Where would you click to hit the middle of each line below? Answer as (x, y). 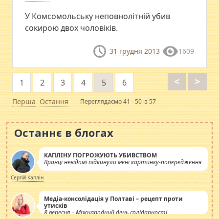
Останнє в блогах (64, 132)
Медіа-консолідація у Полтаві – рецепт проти (114, 198)
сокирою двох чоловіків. (72, 28)
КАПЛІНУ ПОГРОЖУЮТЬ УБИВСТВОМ (101, 155)
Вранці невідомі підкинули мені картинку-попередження (123, 162)
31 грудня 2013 (134, 51)
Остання (54, 101)
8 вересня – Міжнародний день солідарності (106, 212)
